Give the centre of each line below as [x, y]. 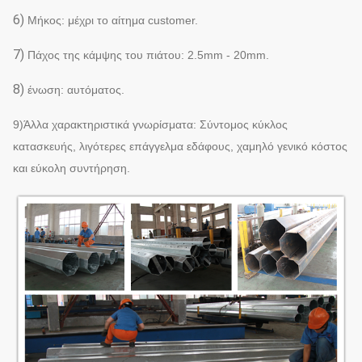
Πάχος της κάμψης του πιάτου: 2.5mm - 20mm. [148, 55]
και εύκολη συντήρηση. [72, 168]
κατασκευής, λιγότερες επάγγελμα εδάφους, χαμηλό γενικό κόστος [180, 147]
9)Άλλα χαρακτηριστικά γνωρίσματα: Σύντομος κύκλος [150, 125]
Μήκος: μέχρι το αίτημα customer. [113, 21]
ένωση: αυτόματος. [76, 90]
